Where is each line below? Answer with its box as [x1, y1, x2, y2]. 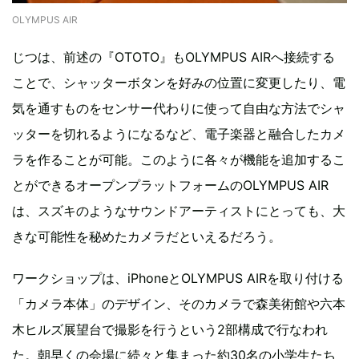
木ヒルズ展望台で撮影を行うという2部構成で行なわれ [12, 321, 328, 338]
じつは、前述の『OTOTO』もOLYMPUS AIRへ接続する [12, 49, 335, 66]
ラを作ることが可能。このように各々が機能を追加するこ [12, 151, 345, 168]
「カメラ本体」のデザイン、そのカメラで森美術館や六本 [12, 296, 345, 313]
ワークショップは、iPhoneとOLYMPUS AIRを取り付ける [12, 270, 344, 287]
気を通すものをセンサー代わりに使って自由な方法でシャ [12, 100, 345, 117]
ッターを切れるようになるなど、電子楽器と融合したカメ [12, 126, 345, 143]
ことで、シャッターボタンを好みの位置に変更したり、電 [12, 75, 345, 91]
